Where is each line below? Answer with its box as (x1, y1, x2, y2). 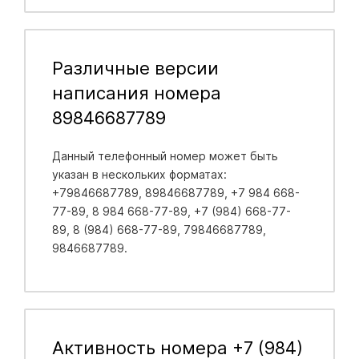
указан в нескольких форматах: (51, 167, 227, 181)
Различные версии (51, 57, 219, 79)
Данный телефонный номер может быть (51, 148, 278, 163)
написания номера (51, 82, 221, 103)
